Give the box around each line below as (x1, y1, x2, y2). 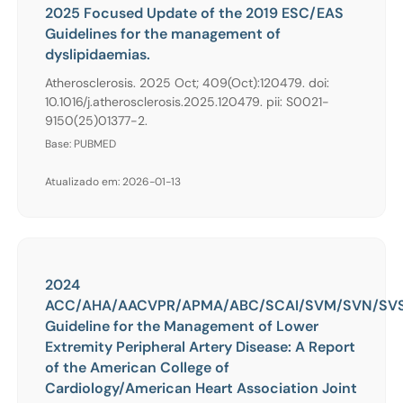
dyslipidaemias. (45, 44, 150, 64)
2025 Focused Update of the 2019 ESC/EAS (45, 3, 344, 22)
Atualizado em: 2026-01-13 (45, 174, 181, 189)
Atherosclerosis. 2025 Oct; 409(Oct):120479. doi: (45, 74, 329, 91)
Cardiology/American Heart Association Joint (45, 378, 357, 398)
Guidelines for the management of (45, 23, 281, 43)
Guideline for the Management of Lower (45, 316, 318, 336)
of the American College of (45, 357, 229, 377)
